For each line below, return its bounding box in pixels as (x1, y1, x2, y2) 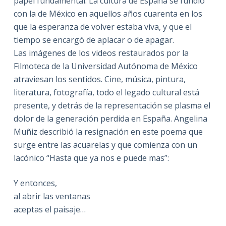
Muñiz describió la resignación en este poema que (13, 126, 203, 137)
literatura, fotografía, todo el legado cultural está (13, 86, 199, 98)
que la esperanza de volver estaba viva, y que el (13, 21, 192, 32)
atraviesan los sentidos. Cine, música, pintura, (13, 73, 186, 85)
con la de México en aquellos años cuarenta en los (13, 8, 202, 19)
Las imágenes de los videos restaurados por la (13, 47, 189, 59)
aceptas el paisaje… (13, 203, 86, 215)
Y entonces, (13, 177, 57, 189)
